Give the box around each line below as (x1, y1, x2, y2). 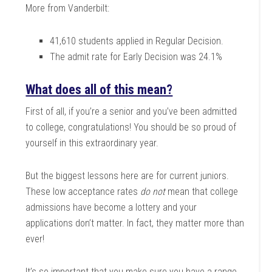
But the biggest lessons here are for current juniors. (25, 170, 229, 182)
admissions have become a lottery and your (25, 202, 197, 213)
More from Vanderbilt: (25, 2, 110, 14)
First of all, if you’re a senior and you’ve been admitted (25, 106, 237, 117)
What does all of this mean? (25, 82, 173, 97)
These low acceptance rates (25, 186, 141, 197)
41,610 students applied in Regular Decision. (50, 35, 224, 47)
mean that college (165, 186, 239, 197)
